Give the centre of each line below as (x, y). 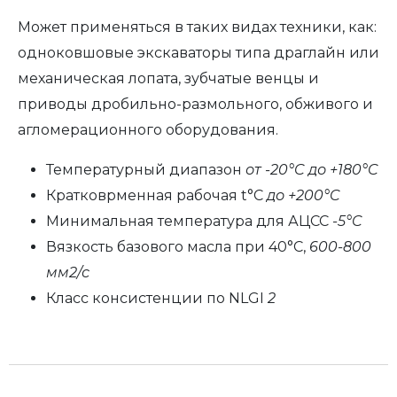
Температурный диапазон (144, 170)
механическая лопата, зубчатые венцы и (168, 78)
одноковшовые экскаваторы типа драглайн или (198, 53)
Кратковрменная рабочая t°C (156, 195)
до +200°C (304, 195)
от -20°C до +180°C (310, 170)
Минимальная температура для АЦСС (189, 221)
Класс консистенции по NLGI (157, 298)
